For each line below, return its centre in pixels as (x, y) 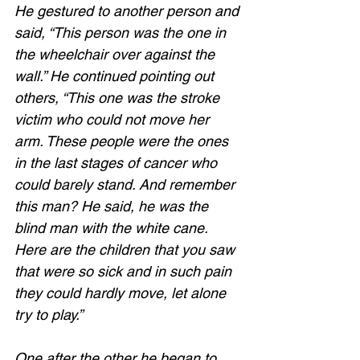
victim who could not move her (114, 119)
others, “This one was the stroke (119, 98)
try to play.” (53, 315)
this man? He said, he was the (113, 206)
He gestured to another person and (129, 11)
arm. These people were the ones (123, 141)
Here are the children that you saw (127, 250)
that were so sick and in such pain (125, 271)
